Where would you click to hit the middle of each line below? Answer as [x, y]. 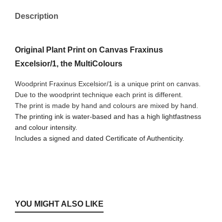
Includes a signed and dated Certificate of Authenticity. [100, 138]
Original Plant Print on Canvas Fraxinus [89, 50]
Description [37, 16]
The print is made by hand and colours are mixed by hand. [107, 105]
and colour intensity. [46, 127]
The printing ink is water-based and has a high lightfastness [108, 116]
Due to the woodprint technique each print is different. [99, 94]
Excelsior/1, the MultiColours [69, 63]
